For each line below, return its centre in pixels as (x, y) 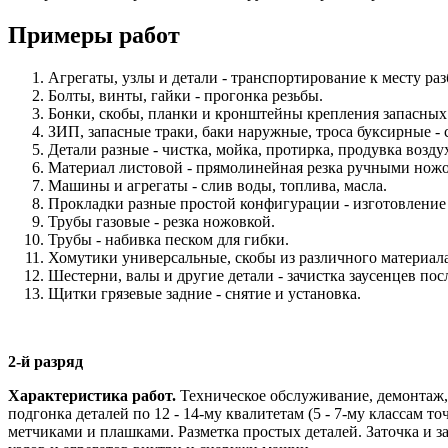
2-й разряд (45, 362)
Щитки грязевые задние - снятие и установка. (204, 294)
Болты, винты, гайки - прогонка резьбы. (185, 96)
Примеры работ (94, 35)
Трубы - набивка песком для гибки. (168, 240)
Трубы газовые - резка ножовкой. (161, 222)
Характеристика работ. (92, 396)
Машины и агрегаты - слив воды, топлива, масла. (217, 186)
